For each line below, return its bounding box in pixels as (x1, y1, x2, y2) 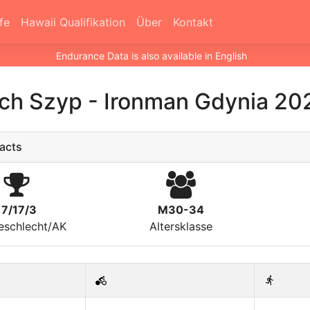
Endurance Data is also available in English (56, 50, 247, 62)
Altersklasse (149, 219, 212, 233)
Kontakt (172, 15, 213, 29)
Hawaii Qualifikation (20, 15, 125, 29)
